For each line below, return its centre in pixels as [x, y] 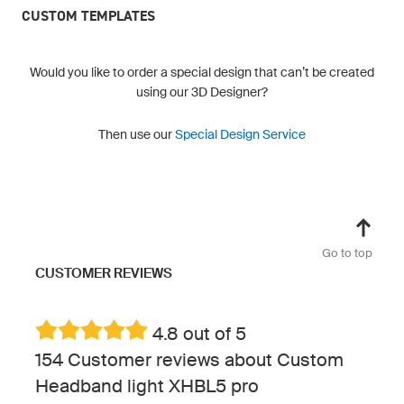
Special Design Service [240, 134]
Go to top [347, 252]
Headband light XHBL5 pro [147, 386]
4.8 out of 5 [197, 333]
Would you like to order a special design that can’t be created [202, 72]
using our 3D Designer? [202, 92]
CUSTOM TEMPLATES [88, 15]
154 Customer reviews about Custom [189, 359]
